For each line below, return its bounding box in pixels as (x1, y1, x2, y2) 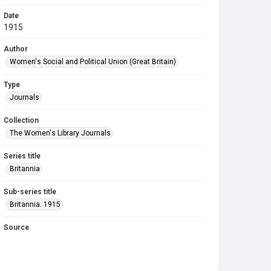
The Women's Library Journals (10, 129, 111, 137)
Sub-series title (4, 188, 56, 196)
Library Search (4, 234, 59, 244)
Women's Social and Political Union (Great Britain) (10, 57, 176, 66)
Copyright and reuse (4, 256, 73, 265)
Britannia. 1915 (10, 200, 60, 209)
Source (4, 223, 29, 232)
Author (4, 45, 28, 53)
